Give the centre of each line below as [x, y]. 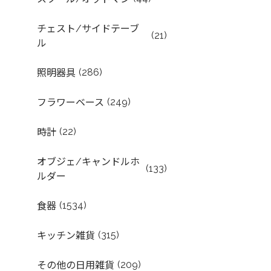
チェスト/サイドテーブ [88, 29]
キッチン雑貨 [66, 236]
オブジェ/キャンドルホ [89, 162]
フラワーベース [71, 103]
